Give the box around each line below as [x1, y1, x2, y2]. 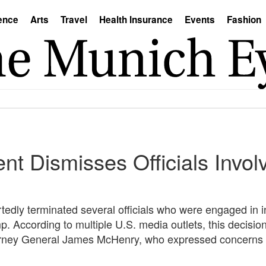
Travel [61, 13, 87, 26]
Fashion [227, 13, 261, 26]
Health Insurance [99, 13, 173, 26]
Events [185, 13, 215, 26]
